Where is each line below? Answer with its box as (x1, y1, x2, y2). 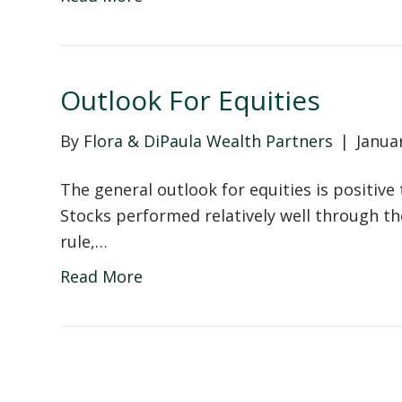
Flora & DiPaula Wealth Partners (83, 129, 334, 152)
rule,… (60, 230, 109, 252)
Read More (60, 265, 144, 287)
